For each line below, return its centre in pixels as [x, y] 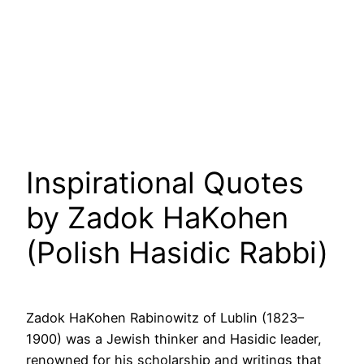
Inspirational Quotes [165, 183]
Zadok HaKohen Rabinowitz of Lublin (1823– [165, 318]
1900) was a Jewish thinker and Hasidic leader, [174, 339]
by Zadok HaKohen [157, 218]
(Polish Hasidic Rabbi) [177, 253]
